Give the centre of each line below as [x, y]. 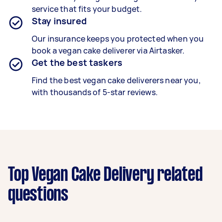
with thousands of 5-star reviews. [95, 92]
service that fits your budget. [87, 9]
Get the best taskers [77, 62]
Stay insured [59, 21]
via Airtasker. [160, 50]
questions [38, 195]
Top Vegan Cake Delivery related [105, 175]
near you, [182, 80]
